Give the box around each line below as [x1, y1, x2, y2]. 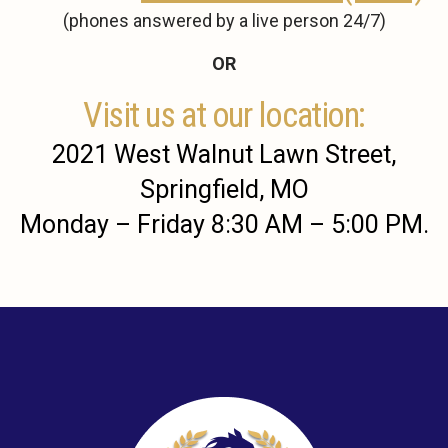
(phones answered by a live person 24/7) [62, 10, 386, 32]
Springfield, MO [139, 175, 309, 205]
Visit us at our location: [83, 95, 365, 137]
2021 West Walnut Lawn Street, [52, 140, 396, 170]
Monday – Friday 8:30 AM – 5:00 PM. [19, 210, 429, 240]
